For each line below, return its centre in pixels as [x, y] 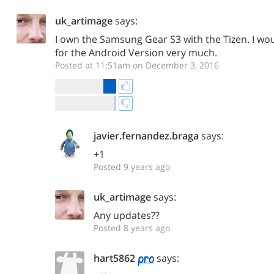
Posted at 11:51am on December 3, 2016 [137, 65]
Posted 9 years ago [132, 167]
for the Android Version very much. [136, 53]
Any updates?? [127, 215]
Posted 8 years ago [132, 228]
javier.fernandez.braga [146, 136]
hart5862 [114, 258]
